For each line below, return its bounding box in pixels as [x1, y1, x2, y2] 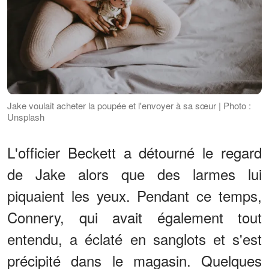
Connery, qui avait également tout [7, 206, 262, 228]
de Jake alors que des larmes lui [7, 163, 262, 184]
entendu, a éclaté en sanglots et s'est [7, 228, 262, 249]
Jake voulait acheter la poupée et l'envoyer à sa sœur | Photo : [7, 98, 251, 112]
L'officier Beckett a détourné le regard [7, 141, 262, 163]
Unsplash [7, 110, 44, 123]
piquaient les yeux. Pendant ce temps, [7, 184, 262, 206]
